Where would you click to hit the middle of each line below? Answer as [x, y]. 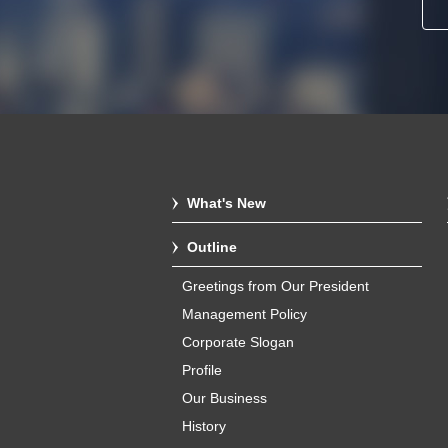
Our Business [224, 398]
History [204, 426]
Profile [202, 370]
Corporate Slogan [238, 342]
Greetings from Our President [275, 286]
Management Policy [244, 314]
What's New [226, 203]
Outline [212, 247]
